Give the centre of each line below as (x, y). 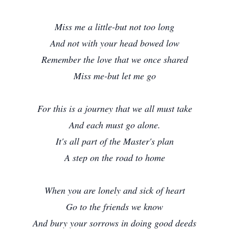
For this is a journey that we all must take (114, 108)
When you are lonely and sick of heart (114, 190)
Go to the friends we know (114, 207)
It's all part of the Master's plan (114, 141)
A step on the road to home (114, 157)
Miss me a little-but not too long (114, 27)
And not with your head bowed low (114, 43)
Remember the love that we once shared (114, 59)
